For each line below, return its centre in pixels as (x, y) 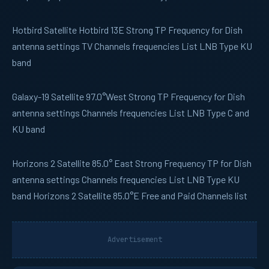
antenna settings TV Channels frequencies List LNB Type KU (132, 46)
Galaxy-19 (31, 96)
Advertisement (134, 240)
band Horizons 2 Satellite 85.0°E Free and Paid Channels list (130, 195)
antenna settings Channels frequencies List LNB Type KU (126, 179)
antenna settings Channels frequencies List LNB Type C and (131, 113)
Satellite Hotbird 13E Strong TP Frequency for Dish (142, 30)
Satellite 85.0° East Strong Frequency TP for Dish (153, 163)
